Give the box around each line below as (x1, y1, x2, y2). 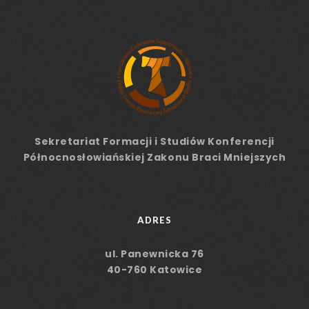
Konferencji (205, 134, 275, 148)
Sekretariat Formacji (34, 134, 154, 148)
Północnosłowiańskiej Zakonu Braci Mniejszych (23, 150, 286, 164)
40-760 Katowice (106, 263, 203, 277)
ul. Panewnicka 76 (105, 247, 204, 261)
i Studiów (154, 134, 206, 148)
